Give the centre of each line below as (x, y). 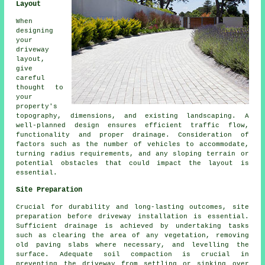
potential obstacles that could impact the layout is (132, 164)
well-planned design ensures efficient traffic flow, (132, 126)
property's (37, 107)
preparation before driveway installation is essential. (132, 217)
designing (35, 31)
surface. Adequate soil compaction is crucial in (132, 255)
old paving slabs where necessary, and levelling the (132, 245)
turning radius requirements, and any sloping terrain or (132, 154)
